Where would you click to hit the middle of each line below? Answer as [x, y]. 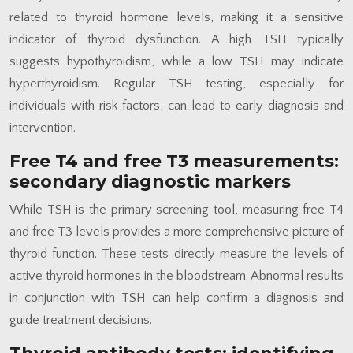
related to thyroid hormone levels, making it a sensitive [176, 17]
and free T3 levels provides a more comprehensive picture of [176, 231]
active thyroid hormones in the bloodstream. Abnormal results [176, 275]
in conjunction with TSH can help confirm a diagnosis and [176, 297]
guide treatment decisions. [81, 320]
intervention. [43, 127]
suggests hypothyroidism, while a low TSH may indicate [176, 61]
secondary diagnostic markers [150, 181]
